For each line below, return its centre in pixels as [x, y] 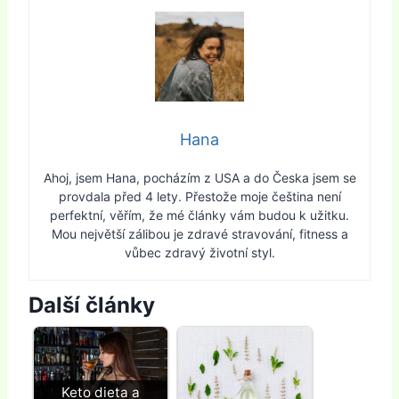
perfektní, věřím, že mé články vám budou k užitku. [199, 216]
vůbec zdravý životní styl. [199, 253]
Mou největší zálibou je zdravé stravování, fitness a [199, 234]
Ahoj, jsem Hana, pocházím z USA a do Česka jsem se [199, 178]
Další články [92, 305]
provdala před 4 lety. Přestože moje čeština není [199, 197]
